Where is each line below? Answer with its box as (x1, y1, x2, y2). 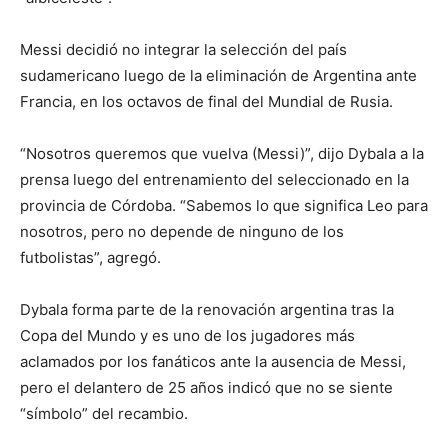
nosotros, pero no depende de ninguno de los (20, 222, 344, 241)
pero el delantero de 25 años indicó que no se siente (20, 378, 393, 397)
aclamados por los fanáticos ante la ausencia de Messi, (20, 352, 406, 371)
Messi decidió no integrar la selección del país (20, 40, 347, 59)
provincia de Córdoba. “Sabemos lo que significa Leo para (20, 196, 428, 215)
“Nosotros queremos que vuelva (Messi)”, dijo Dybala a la (20, 144, 424, 163)
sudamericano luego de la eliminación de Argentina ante (20, 66, 417, 85)
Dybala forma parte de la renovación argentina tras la (20, 300, 394, 319)
